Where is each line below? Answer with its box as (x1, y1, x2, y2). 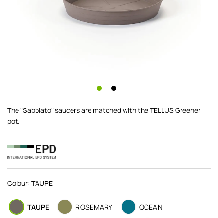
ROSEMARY (75, 202, 113, 212)
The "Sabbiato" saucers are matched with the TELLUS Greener (7, 105, 200, 115)
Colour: (7, 178, 31, 188)
